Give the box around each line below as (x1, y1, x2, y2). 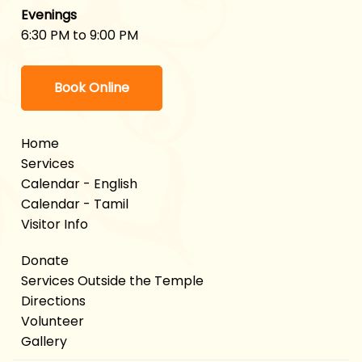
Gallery (21, 331, 67, 351)
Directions (21, 291, 86, 310)
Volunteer (21, 311, 84, 330)
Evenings (21, 5, 77, 24)
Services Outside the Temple (21, 271, 204, 290)
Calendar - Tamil (21, 194, 128, 213)
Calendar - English (21, 174, 137, 193)
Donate (21, 250, 69, 270)
